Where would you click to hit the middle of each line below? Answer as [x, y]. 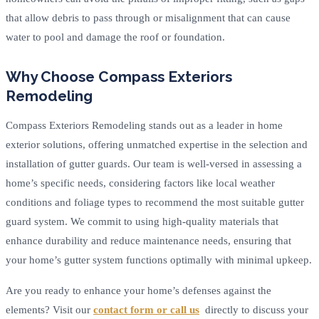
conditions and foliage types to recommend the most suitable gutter [155, 202]
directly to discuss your [254, 309]
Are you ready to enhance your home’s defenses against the [138, 290]
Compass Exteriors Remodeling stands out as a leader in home [144, 125]
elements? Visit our [49, 309]
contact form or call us [146, 309]
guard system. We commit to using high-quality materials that [142, 221]
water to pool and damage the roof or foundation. [115, 37]
